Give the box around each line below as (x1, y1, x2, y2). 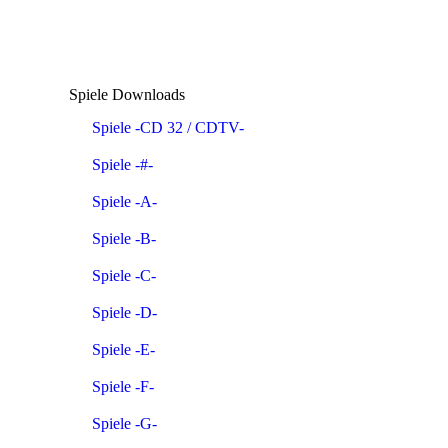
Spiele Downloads (69, 85, 185, 103)
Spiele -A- (92, 192, 157, 210)
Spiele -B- (92, 229, 156, 247)
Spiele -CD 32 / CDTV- (92, 118, 244, 136)
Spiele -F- (92, 377, 154, 395)
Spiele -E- (92, 340, 155, 358)
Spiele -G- (92, 414, 157, 432)
